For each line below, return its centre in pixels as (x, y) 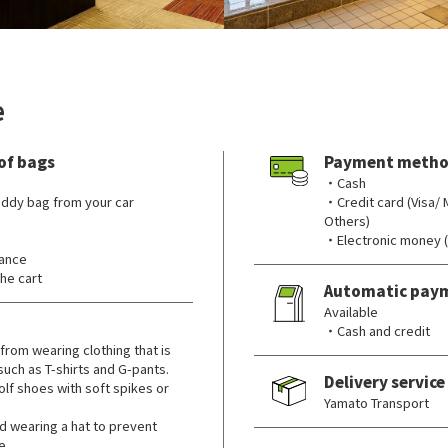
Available (351, 311)
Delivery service (384, 381)
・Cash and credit (377, 330)
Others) (347, 220)
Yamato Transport (376, 402)
